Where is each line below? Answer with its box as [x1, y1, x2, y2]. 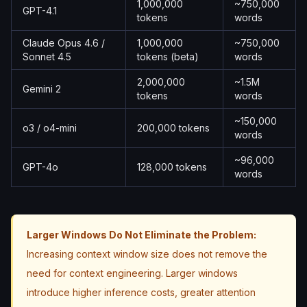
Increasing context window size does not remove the [27, 248, 267, 260]
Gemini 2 [23, 83, 61, 95]
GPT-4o [23, 161, 58, 173]
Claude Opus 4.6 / [23, 37, 105, 49]
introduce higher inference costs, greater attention [27, 286, 256, 298]
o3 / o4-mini [23, 122, 77, 134]
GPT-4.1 [23, 5, 57, 16]
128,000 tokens [137, 161, 207, 173]
